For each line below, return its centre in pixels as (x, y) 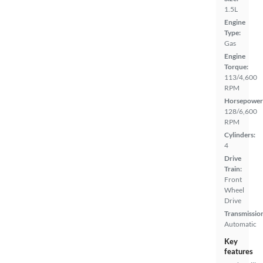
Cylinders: (240, 134)
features (239, 251)
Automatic (240, 224)
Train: (233, 168)
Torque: (236, 66)
